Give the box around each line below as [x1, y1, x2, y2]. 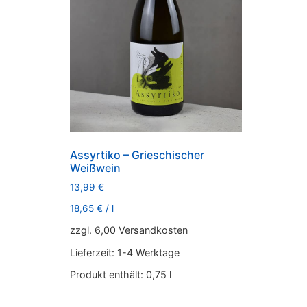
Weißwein [70, 161, 121, 175]
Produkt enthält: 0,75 [70, 268, 169, 280]
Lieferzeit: [70, 246, 117, 258]
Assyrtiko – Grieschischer [70, 148, 204, 162]
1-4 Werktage [117, 246, 180, 258]
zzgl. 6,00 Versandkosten [70, 224, 188, 236]
